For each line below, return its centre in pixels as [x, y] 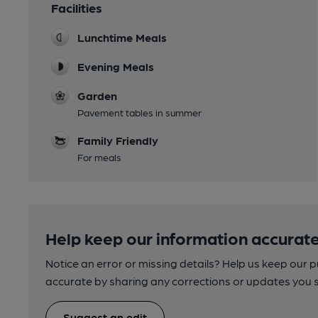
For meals [99, 157]
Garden [97, 95]
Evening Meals [116, 66]
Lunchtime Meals [122, 37]
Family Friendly [118, 140]
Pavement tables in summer [139, 112]
